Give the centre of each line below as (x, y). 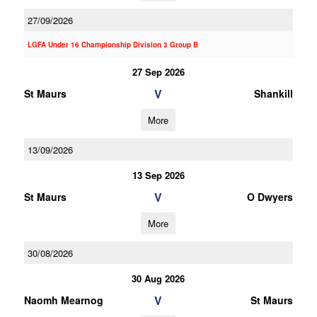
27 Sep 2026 (158, 72)
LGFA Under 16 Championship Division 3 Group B (113, 45)
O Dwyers (270, 197)
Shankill (273, 93)
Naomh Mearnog (63, 300)
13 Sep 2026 (158, 175)
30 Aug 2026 (158, 278)
